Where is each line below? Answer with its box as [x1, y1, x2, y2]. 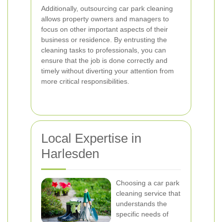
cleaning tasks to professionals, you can [41, 46, 166, 54]
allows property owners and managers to [41, 15, 169, 23]
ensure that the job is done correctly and [41, 56, 167, 64]
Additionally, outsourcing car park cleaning [41, 4, 173, 12]
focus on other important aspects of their [41, 25, 168, 33]
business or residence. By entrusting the [41, 36, 167, 44]
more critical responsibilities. [41, 77, 129, 85]
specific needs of [116, 210, 168, 218]
